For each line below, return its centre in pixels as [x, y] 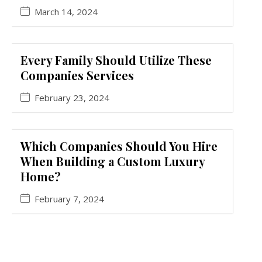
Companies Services [77, 75]
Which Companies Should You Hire [119, 146]
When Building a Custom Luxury [113, 161]
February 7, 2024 [69, 199]
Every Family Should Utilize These [116, 60]
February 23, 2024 [72, 98]
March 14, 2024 [66, 12]
